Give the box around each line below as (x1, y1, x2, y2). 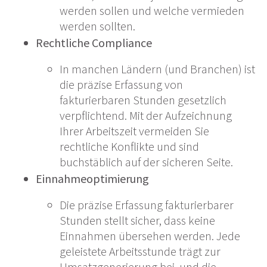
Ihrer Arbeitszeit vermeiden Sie (60, 123, 209, 139)
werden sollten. (60, 18, 135, 34)
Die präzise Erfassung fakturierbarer (60, 197, 234, 213)
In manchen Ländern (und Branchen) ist (60, 61, 255, 77)
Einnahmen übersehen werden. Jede (60, 228, 240, 244)
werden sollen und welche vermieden (60, 3, 244, 18)
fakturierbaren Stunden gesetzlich (60, 92, 226, 108)
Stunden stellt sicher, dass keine (60, 213, 215, 228)
